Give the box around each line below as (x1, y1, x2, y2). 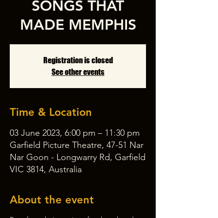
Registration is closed (43, 55, 113, 65)
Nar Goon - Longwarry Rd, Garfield (10, 152, 145, 163)
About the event (10, 193, 94, 206)
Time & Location (10, 106, 92, 119)
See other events (51, 67, 105, 76)
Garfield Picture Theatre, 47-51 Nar (10, 140, 144, 150)
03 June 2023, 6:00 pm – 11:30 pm (10, 127, 140, 138)
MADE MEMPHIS (19, 16, 136, 34)
